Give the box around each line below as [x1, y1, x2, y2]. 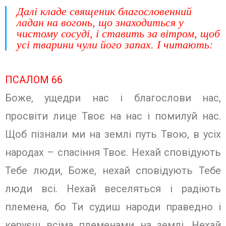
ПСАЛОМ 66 [5, 74, 63, 86]
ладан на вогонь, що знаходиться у [17, 16, 184, 29]
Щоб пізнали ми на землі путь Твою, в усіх [5, 128, 221, 140]
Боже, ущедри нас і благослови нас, [5, 92, 221, 104]
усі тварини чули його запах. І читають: [17, 38, 213, 51]
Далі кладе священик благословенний [17, 5, 192, 18]
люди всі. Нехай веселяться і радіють [5, 183, 221, 195]
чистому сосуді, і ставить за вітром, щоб [17, 27, 220, 40]
